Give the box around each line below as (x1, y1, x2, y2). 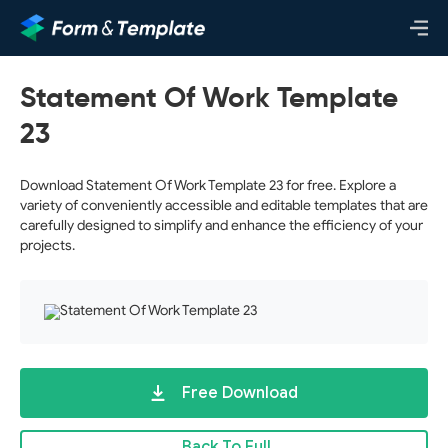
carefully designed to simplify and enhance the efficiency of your (20, 217, 423, 234)
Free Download (182, 383, 298, 403)
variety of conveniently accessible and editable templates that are (20, 197, 428, 214)
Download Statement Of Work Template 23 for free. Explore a (20, 177, 396, 194)
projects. (20, 237, 75, 254)
